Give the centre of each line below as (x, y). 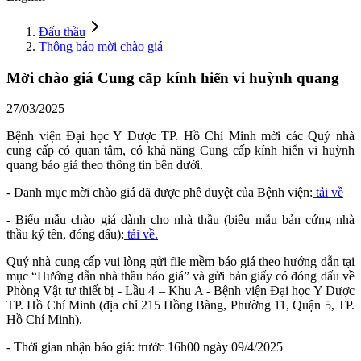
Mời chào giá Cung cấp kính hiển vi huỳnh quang (173, 77)
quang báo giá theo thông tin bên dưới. (105, 165)
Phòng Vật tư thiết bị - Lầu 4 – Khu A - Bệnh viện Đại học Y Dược (180, 291)
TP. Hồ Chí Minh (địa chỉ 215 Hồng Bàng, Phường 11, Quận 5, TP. (180, 305)
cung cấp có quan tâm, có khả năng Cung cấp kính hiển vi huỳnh (180, 151)
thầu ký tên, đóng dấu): (65, 234)
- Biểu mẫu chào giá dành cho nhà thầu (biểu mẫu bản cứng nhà (180, 220)
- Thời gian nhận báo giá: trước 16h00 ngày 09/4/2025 (145, 347)
